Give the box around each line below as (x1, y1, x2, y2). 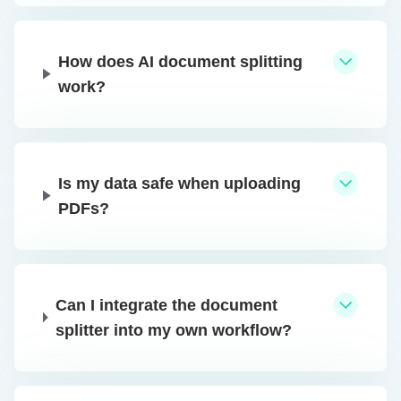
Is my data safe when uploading (58, 174, 302, 192)
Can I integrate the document (55, 295, 277, 314)
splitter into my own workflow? (55, 320, 292, 339)
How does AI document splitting (58, 52, 303, 71)
